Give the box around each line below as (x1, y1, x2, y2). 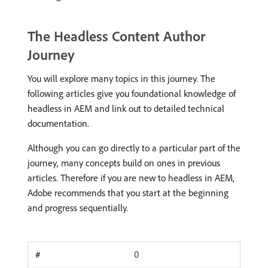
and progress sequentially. (28, 202, 128, 214)
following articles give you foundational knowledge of (28, 87, 236, 99)
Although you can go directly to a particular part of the (28, 142, 240, 154)
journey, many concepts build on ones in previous (28, 157, 220, 169)
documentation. (28, 117, 89, 129)
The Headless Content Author (28, 27, 205, 45)
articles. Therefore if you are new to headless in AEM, (28, 172, 234, 184)
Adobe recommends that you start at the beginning (28, 187, 229, 199)
